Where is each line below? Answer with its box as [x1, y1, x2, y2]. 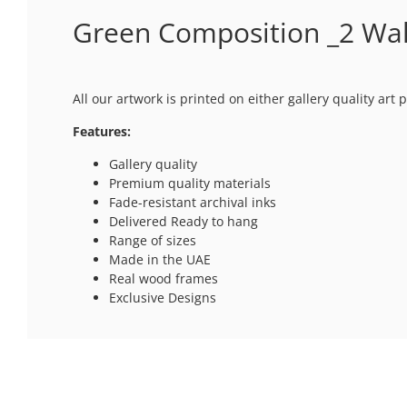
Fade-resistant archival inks [109, 193, 276, 211]
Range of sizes [109, 231, 196, 249]
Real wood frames [109, 269, 218, 287]
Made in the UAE [109, 250, 211, 268]
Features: [73, 122, 131, 140]
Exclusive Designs [109, 288, 216, 306]
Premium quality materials [109, 174, 271, 192]
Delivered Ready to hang [109, 212, 258, 230]
